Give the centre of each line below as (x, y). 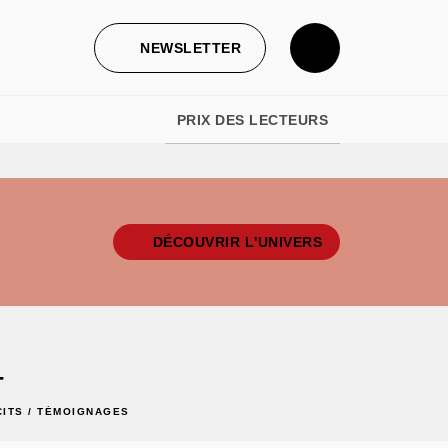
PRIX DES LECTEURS (252, 120)
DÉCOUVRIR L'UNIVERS (237, 242)
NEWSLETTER (190, 47)
